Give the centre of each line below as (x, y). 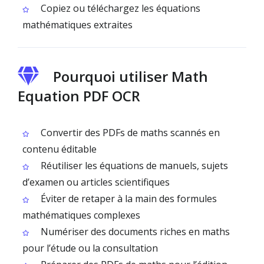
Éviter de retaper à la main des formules (128, 199)
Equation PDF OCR (79, 96)
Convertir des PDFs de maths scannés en (129, 133)
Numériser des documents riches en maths (134, 232)
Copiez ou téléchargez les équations (119, 8)
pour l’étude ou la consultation (90, 248)
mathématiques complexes (81, 215)
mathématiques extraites (77, 25)
